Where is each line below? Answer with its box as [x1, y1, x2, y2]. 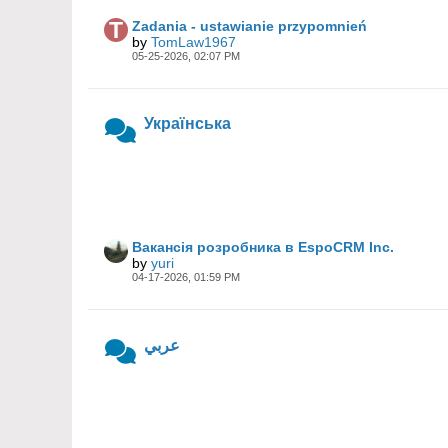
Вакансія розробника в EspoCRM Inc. [132, 239, 394, 255]
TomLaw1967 [151, 34, 236, 50]
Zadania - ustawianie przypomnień [132, 18, 367, 34]
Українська [144, 115, 231, 132]
